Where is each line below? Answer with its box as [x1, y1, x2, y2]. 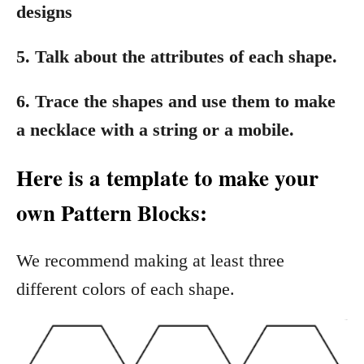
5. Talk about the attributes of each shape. [16, 46, 337, 67]
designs [16, 2, 72, 22]
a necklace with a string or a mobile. [16, 119, 294, 140]
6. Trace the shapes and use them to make [16, 91, 336, 111]
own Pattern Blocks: [16, 197, 207, 228]
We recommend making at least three [16, 250, 284, 271]
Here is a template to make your [16, 162, 318, 193]
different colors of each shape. [16, 279, 235, 299]
